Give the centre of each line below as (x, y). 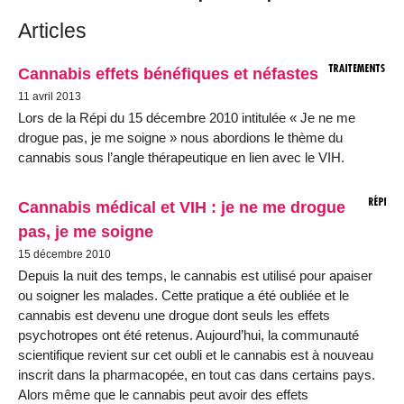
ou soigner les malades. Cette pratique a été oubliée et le (184, 295)
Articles (52, 30)
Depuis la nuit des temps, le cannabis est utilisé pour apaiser (195, 275)
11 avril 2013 (50, 96)
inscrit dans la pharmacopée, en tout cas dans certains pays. (197, 374)
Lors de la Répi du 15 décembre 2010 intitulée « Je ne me (187, 117)
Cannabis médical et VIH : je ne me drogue (182, 207)
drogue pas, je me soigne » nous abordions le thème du (180, 137)
